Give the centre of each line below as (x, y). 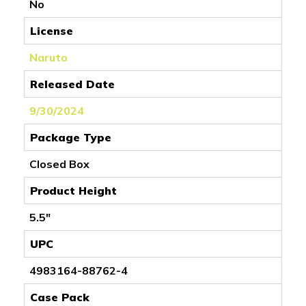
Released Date (72, 84)
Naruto (48, 57)
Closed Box (59, 164)
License (52, 30)
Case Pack (60, 297)
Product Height (73, 190)
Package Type (71, 137)
